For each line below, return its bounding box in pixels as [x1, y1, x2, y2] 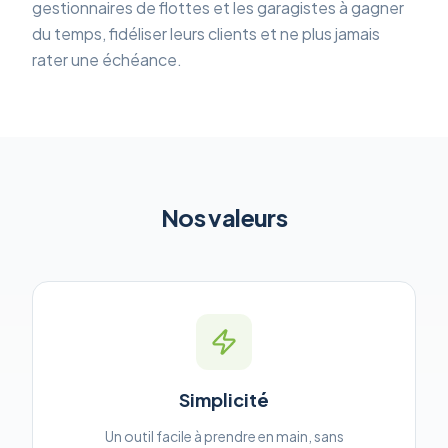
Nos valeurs [160, 202, 288, 232]
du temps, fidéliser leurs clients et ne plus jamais [32, 23, 380, 44]
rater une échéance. [32, 49, 182, 70]
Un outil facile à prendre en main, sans [104, 427, 344, 445]
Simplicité [179, 388, 269, 411]
